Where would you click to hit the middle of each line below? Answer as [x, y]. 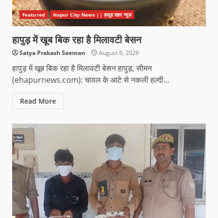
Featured [34, 14]
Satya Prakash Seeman [52, 53]
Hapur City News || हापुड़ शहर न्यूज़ [92, 14]
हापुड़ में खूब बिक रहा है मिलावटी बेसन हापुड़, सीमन [82, 68]
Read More [38, 101]
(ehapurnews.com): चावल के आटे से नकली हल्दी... [91, 80]
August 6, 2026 [118, 53]
